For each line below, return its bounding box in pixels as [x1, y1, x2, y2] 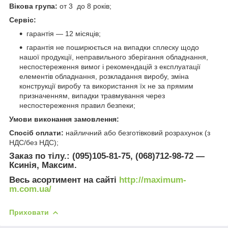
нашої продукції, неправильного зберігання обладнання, [19, 52, 208, 61]
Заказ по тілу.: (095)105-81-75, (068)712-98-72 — [9, 151, 205, 161]
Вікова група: [9, 2, 58, 10]
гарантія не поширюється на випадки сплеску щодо [26, 43, 199, 51]
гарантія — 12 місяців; [26, 29, 101, 38]
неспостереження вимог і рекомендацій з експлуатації [19, 62, 201, 71]
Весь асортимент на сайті [9, 175, 119, 185]
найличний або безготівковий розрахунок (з [66, 128, 210, 137]
